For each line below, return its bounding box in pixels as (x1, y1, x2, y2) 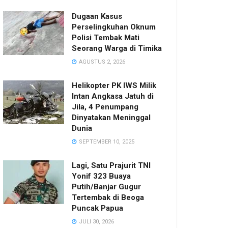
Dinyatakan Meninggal (72, 113, 151, 122)
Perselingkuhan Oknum (72, 22, 156, 32)
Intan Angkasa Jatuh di (72, 92, 154, 101)
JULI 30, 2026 (77, 218, 114, 225)
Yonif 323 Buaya (72, 172, 131, 181)
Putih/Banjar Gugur (72, 182, 141, 191)
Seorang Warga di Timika (72, 44, 162, 53)
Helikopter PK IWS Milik (72, 81, 156, 90)
